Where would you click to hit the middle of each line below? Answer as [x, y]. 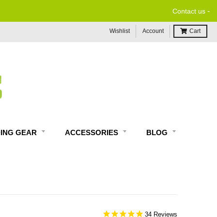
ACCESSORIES [93, 133]
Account [153, 31]
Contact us [189, 11]
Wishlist [120, 31]
